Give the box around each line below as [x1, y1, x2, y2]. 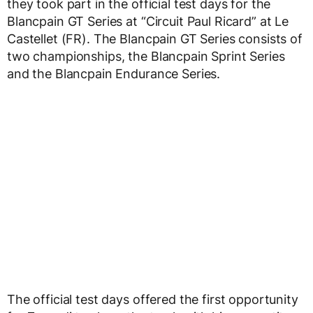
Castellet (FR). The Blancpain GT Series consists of [7, 31, 303, 47]
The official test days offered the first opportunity [7, 292, 298, 307]
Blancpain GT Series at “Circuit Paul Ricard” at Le [7, 14, 289, 29]
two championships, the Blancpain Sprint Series [7, 49, 285, 64]
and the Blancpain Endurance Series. [7, 66, 221, 82]
